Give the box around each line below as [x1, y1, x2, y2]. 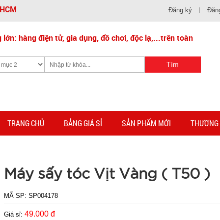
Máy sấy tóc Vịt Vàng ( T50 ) [4, 165, 211, 181]
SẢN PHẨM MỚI [122, 118, 171, 128]
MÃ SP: [4, 192, 29, 199]
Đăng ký [168, 6, 192, 14]
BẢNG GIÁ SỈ [64, 118, 102, 128]
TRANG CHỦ [7, 118, 44, 128]
